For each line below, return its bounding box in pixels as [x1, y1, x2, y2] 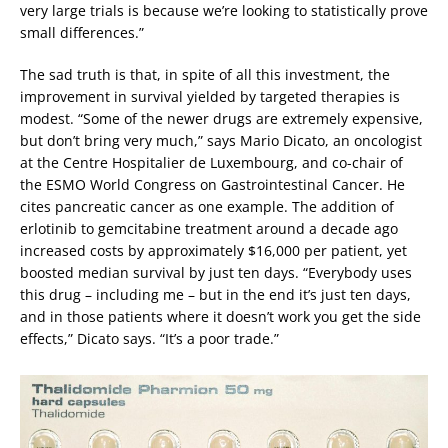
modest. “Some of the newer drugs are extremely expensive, [20, 109, 423, 129]
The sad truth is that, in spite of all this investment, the [20, 65, 390, 85]
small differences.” [20, 23, 144, 43]
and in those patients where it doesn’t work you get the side [20, 307, 421, 327]
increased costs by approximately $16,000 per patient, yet [20, 241, 407, 261]
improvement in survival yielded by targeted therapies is [20, 87, 400, 107]
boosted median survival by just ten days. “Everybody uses [20, 263, 412, 283]
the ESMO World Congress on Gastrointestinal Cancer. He [20, 175, 405, 195]
